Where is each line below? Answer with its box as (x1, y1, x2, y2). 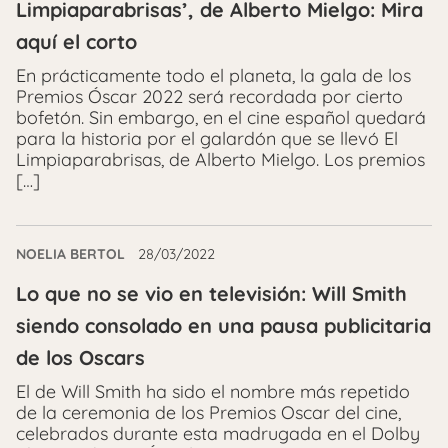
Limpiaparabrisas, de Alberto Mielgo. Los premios (16, 147, 425, 171)
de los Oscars (16, 344, 145, 370)
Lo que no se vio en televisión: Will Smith (16, 280, 407, 306)
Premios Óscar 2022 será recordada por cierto (16, 84, 403, 108)
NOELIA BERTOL (16, 244, 125, 263)
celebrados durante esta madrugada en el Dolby (16, 421, 420, 445)
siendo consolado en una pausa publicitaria (16, 312, 431, 338)
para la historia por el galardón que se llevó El (16, 126, 398, 150)
